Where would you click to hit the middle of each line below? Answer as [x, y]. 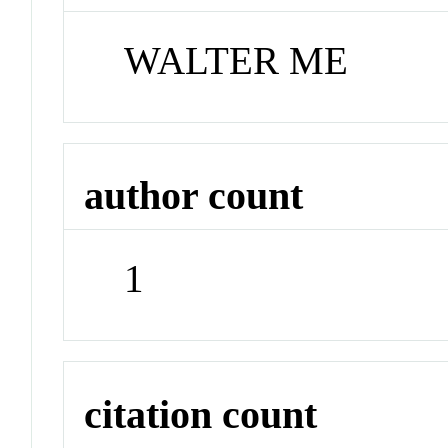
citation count [201, 414]
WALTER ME [236, 60]
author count [194, 196]
